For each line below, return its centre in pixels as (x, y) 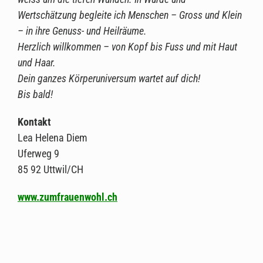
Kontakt (34, 122)
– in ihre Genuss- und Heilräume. (82, 31)
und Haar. (37, 62)
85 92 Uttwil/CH (50, 169)
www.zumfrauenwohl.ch (68, 197)
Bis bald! (35, 94)
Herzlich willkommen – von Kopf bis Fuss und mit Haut (127, 46)
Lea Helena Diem (53, 137)
